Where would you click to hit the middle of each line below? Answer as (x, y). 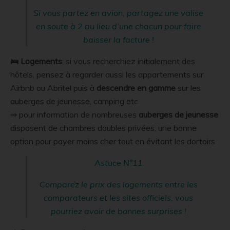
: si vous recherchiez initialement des (129, 61)
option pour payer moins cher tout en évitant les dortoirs (113, 141)
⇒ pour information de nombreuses (74, 114)
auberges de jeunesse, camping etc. (75, 101)
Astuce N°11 (118, 162)
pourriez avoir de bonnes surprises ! (118, 211)
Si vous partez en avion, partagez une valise (118, 13)
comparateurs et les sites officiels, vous (118, 197)
